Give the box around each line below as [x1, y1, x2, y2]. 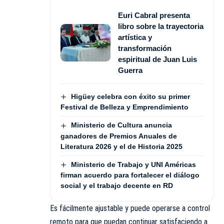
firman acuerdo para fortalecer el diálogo [60, 170, 199, 179]
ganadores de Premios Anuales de [60, 131, 177, 140]
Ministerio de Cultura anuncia [70, 121, 172, 129]
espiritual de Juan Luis [118, 54, 197, 63]
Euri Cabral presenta [118, 10, 190, 19]
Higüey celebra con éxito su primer [70, 92, 190, 100]
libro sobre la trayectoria [118, 21, 203, 30]
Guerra [118, 65, 142, 74]
